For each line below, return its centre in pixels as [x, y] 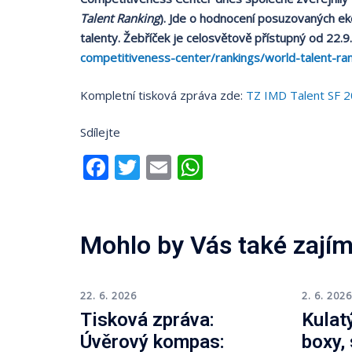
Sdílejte [100, 132]
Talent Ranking [120, 18]
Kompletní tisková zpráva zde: [163, 95]
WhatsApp [263, 167]
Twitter [182, 167]
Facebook [164, 167]
